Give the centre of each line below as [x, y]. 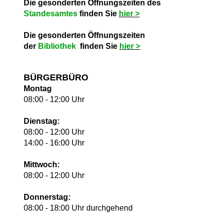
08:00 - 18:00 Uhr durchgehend [78, 208]
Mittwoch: [42, 165]
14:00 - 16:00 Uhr [54, 143]
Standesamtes [52, 14]
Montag [38, 89]
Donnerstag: [47, 197]
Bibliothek [57, 46]
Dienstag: [42, 121]
